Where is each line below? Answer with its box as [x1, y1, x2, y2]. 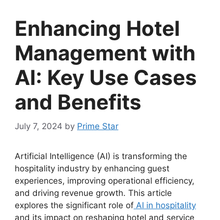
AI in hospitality [134, 200, 196, 210]
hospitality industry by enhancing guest [15, 163, 169, 173]
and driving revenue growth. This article [15, 188, 172, 198]
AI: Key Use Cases [15, 65, 197, 90]
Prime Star [77, 121, 118, 131]
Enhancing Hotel [15, 16, 180, 41]
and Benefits [15, 89, 141, 115]
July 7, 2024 [15, 121, 62, 131]
